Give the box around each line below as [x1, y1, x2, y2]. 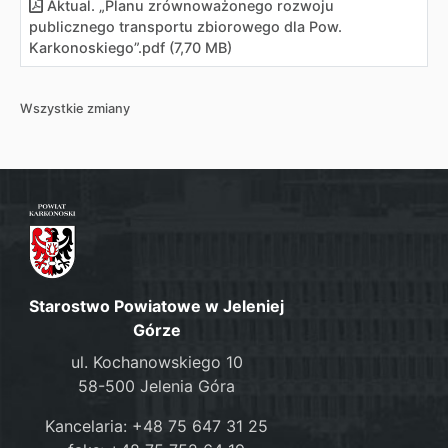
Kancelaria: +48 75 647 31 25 [45, 415, 269, 436]
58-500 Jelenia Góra [78, 375, 236, 396]
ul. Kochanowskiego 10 [70, 351, 243, 372]
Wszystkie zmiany [20, 101, 130, 116]
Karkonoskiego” [29, 39, 138, 56]
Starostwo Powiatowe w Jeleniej [29, 295, 285, 316]
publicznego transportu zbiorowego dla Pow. [29, 18, 342, 35]
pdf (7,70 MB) [142, 39, 232, 56]
